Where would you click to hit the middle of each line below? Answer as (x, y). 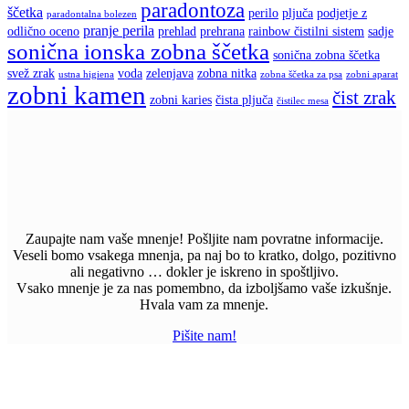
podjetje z (342, 13)
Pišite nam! (204, 335)
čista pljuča (244, 100)
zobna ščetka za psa (301, 74)
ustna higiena (86, 74)
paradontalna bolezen (92, 14)
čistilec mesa (303, 100)
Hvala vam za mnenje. (204, 304)
